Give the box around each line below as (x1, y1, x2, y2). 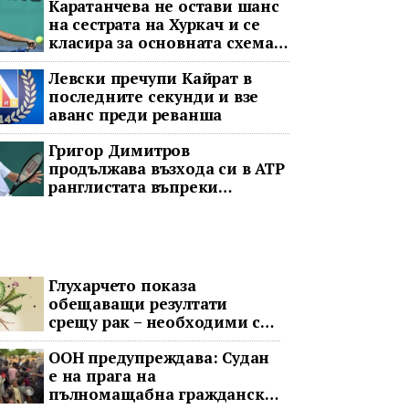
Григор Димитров (47, 140, 190, 161)
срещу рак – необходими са (47, 311, 269, 332)
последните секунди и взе (47, 86, 259, 107)
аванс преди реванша (47, 104, 223, 125)
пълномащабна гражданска (47, 383, 274, 404)
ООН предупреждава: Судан (47, 347, 270, 368)
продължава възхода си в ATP (47, 158, 285, 179)
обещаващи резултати (47, 293, 228, 314)
